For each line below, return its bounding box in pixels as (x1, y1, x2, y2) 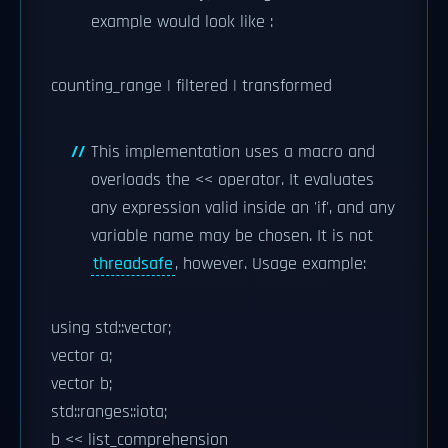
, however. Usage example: (175, 252, 366, 275)
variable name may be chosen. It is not (91, 224, 373, 247)
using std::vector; (51, 316, 171, 339)
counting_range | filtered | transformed (51, 74, 332, 97)
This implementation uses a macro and (91, 140, 375, 163)
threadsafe (93, 252, 173, 275)
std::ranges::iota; (51, 400, 167, 423)
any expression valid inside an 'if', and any (91, 196, 395, 219)
